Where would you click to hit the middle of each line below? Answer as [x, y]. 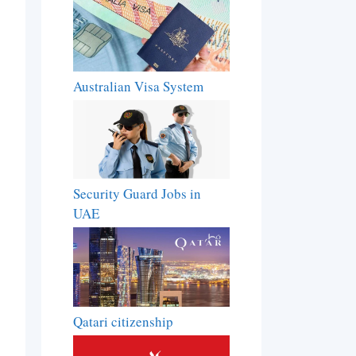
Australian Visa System [139, 86]
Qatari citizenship [124, 321]
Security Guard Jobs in [137, 194]
